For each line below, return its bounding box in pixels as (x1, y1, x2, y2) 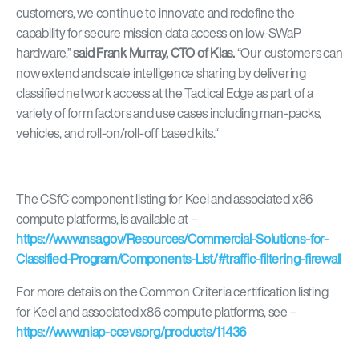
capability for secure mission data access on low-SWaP (16, 26, 301, 39)
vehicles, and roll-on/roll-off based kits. (16, 127, 215, 139)
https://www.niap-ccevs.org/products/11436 (16, 325, 248, 338)
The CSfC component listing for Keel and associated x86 (16, 192, 314, 205)
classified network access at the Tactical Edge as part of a (16, 87, 313, 99)
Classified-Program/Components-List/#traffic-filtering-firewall (16, 252, 342, 265)
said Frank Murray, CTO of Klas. (73, 46, 237, 59)
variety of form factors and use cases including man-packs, (16, 107, 322, 119)
